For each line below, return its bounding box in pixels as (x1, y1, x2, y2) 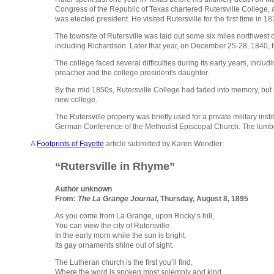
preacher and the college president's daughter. (55, 68, 209, 78)
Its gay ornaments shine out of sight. (55, 241, 174, 250)
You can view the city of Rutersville (55, 221, 169, 231)
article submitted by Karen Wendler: (104, 139, 224, 149)
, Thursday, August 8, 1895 (157, 194, 248, 204)
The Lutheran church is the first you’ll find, (55, 258, 193, 267)
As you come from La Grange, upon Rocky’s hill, (55, 212, 214, 221)
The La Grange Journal (78, 194, 157, 204)
